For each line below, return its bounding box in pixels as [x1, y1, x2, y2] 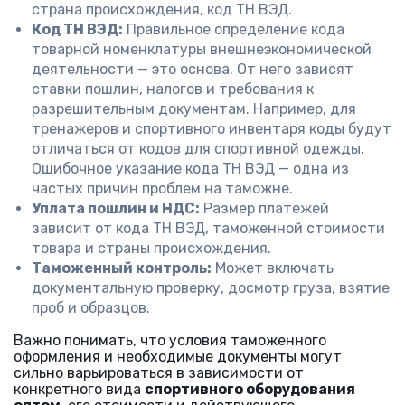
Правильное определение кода [123, 21, 344, 38]
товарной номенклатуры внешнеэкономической [32, 41, 372, 58]
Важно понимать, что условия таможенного [14, 332, 326, 349]
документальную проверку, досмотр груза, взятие [32, 279, 390, 297]
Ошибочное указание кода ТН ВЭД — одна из [32, 160, 349, 177]
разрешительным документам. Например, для [32, 100, 356, 118]
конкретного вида [14, 381, 145, 398]
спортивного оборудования [145, 381, 355, 398]
